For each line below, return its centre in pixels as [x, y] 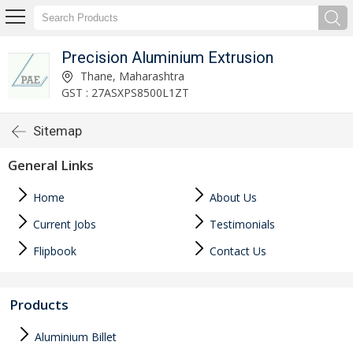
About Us [232, 197]
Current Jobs [63, 224]
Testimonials [241, 224]
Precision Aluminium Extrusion [168, 57]
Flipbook [53, 251]
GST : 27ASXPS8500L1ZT [126, 92]
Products [39, 305]
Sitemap [58, 131]
